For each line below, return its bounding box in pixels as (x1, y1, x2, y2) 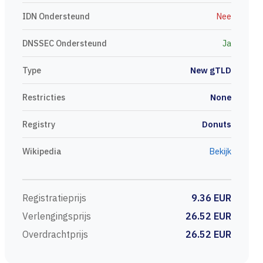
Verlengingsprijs (22, 210, 91, 222)
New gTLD (190, 65, 231, 76)
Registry (22, 119, 55, 130)
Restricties (22, 92, 65, 103)
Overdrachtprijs (22, 228, 88, 240)
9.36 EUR (191, 192, 231, 204)
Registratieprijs (22, 192, 86, 204)
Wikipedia (22, 146, 62, 157)
